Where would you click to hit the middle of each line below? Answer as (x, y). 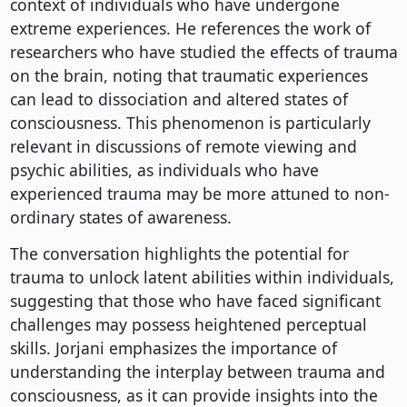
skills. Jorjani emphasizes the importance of (173, 348)
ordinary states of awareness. (120, 218)
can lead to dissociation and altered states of (179, 99)
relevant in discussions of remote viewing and (183, 147)
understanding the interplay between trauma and (197, 372)
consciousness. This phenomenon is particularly (190, 123)
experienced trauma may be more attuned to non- (199, 194)
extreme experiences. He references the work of (190, 29)
